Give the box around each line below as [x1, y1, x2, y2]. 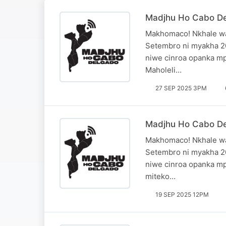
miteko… [145, 171, 176, 181]
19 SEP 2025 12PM [155, 190, 209, 198]
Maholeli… [145, 65, 182, 75]
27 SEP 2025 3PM [155, 84, 207, 92]
